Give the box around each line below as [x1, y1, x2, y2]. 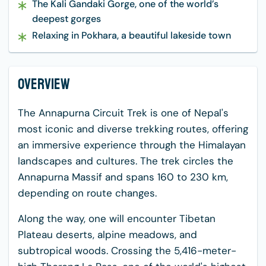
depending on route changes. [18, 186, 160, 199]
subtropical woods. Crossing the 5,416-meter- [18, 244, 236, 257]
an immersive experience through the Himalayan [18, 138, 246, 151]
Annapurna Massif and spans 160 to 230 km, [18, 170, 228, 183]
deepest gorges [32, 12, 101, 25]
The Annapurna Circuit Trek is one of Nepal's [18, 106, 229, 119]
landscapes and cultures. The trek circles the [18, 154, 233, 167]
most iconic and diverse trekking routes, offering [18, 122, 248, 135]
